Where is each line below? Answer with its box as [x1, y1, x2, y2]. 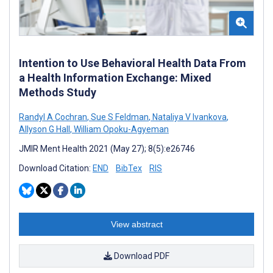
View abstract [110, 219, 163, 229]
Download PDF [112, 250, 169, 261]
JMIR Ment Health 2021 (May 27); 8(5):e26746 [19, 143, 195, 154]
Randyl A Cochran [19, 112, 87, 122]
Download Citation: [19, 163, 93, 173]
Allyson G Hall [19, 124, 70, 134]
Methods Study [19, 85, 96, 99]
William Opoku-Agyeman [72, 124, 169, 134]
